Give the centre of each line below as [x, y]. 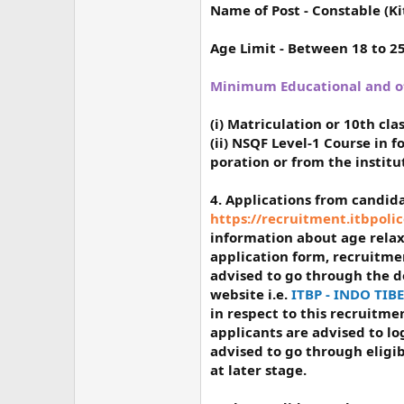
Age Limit [245, 47]
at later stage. [258, 369]
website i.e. [251, 294]
